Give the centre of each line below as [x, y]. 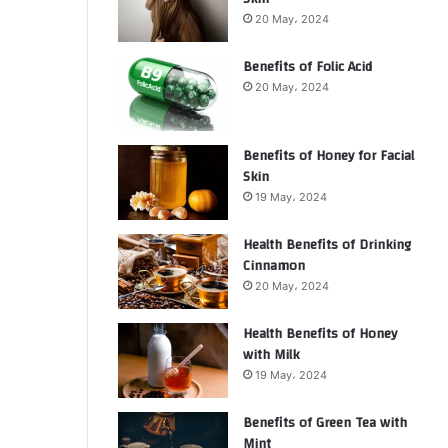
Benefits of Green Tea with [325, 423]
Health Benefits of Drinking [327, 245]
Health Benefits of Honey [320, 334]
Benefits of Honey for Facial [328, 156]
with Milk [271, 355]
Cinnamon [274, 266]
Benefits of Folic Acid [307, 67]
